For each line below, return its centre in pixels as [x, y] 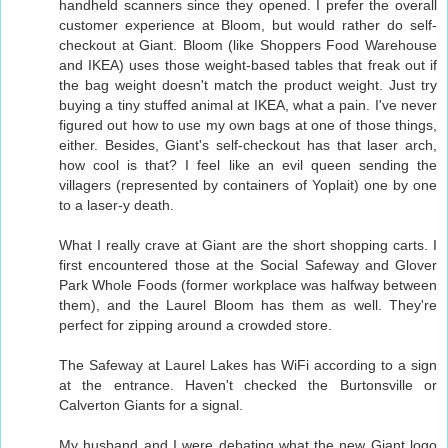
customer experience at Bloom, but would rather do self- [248, 25]
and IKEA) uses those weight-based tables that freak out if [248, 65]
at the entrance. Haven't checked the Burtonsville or [248, 385]
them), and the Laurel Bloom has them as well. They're [248, 305]
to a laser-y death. [116, 205]
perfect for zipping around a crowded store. [195, 325]
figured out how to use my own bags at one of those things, [248, 125]
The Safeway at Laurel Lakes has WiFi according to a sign [248, 365]
